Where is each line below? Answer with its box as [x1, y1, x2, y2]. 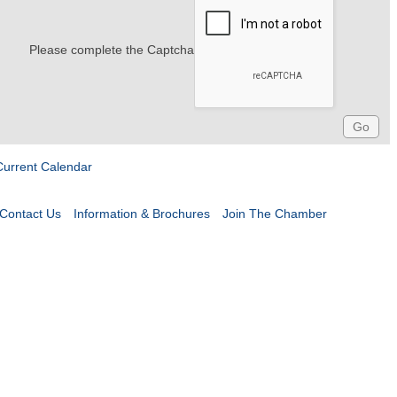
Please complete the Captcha [28, 43, 194, 57]
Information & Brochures [73, 206, 210, 221]
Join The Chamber [222, 206, 327, 221]
